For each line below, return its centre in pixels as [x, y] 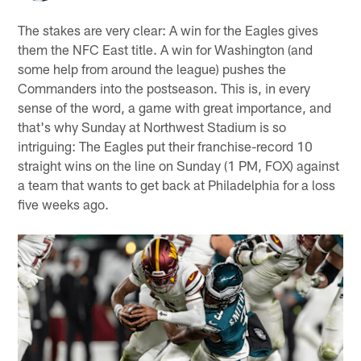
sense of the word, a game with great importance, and [175, 107]
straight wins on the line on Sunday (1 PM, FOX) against [179, 165]
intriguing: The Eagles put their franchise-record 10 [166, 145]
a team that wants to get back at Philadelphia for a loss [177, 184]
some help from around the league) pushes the [152, 68]
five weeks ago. [64, 203]
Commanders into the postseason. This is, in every [164, 87]
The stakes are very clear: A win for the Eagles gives [168, 29]
